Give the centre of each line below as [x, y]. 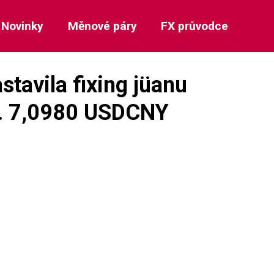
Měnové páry [102, 26]
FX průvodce [194, 26]
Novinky [23, 26]
